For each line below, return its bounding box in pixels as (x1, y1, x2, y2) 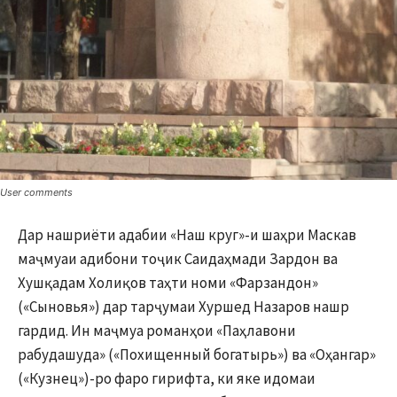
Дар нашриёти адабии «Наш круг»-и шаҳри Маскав (18, 225, 356, 245)
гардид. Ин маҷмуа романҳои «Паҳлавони (18, 321, 296, 340)
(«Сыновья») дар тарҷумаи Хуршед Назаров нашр (18, 297, 349, 316)
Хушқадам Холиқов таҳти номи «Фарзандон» (18, 273, 318, 292)
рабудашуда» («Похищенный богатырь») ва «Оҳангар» (18, 345, 376, 364)
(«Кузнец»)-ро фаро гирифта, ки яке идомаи (18, 369, 315, 388)
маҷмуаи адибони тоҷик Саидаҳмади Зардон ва (18, 249, 338, 269)
